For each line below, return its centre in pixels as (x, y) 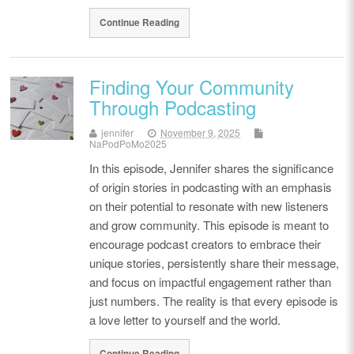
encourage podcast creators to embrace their (205, 244)
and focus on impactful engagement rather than (211, 282)
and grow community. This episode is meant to (209, 225)
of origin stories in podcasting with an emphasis (211, 187)
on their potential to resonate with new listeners (209, 206)
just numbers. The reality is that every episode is (214, 301)
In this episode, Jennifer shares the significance (212, 168)
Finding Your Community (192, 87)
